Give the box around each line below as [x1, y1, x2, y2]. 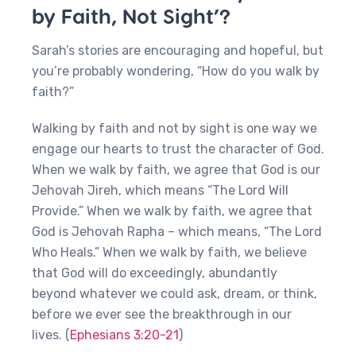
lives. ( [32, 327, 70, 342]
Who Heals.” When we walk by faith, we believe [32, 245, 307, 260]
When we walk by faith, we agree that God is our [32, 162, 320, 177]
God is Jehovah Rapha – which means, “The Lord [32, 224, 322, 239]
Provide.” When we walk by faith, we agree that [32, 203, 312, 219]
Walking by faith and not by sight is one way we [32, 121, 317, 136]
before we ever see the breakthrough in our [32, 307, 292, 322]
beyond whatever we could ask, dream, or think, [32, 286, 317, 301]
